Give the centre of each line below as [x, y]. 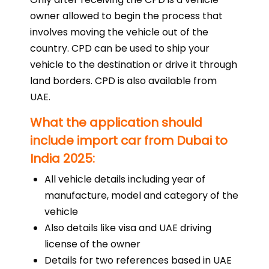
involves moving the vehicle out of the [119, 32]
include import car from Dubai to [129, 141]
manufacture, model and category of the [141, 195]
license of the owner [92, 244]
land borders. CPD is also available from [123, 81]
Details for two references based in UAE [138, 260]
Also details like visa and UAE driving [128, 228]
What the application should [116, 122]
